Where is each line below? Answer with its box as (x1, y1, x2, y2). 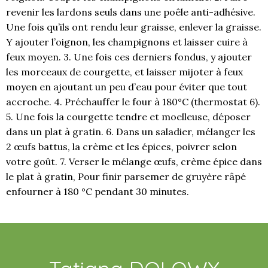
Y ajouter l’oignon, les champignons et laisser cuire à (6, 36, 248, 48)
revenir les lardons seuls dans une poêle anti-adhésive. (6, 6, 255, 18)
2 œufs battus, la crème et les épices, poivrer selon (6, 141, 237, 153)
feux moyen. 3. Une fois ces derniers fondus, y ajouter (6, 51, 252, 63)
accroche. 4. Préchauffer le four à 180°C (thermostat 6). (6, 96, 260, 108)
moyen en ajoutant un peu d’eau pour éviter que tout (6, 81, 247, 93)
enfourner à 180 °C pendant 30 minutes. (6, 185, 189, 197)
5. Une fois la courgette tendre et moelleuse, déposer (6, 111, 251, 123)
